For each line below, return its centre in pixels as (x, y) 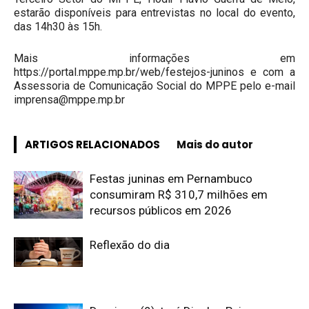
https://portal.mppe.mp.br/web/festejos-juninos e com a (154, 72)
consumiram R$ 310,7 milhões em (179, 195)
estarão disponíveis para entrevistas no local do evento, (154, 13)
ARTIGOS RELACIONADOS (92, 144)
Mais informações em (154, 58)
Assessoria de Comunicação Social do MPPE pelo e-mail (154, 86)
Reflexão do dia (130, 245)
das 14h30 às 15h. (58, 27)
